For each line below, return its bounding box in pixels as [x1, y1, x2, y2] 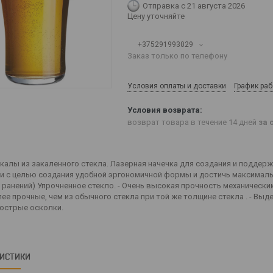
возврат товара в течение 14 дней [127, 118, 258, 127]
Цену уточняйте [127, 12, 185, 21]
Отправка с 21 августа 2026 [143, 1, 245, 10]
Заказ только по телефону [127, 51, 227, 60]
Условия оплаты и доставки [127, 82, 226, 90]
